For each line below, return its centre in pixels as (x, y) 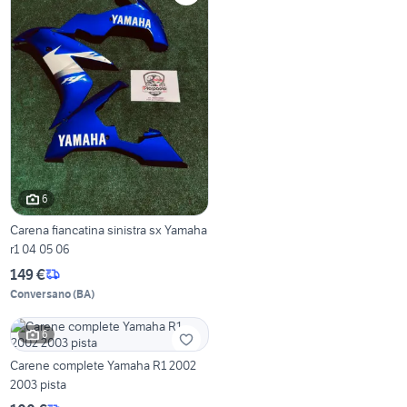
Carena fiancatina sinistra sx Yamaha (88, 229)
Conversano (41, 293)
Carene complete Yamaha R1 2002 (104, 365)
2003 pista (39, 384)
